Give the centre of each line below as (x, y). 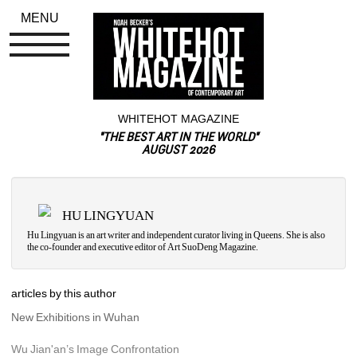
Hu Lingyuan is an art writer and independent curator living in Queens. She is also (177, 235)
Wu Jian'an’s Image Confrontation (96, 349)
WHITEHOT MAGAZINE (178, 118)
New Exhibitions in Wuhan (76, 317)
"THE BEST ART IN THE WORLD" (178, 138)
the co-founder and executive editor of (98, 247)
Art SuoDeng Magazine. (213, 247)
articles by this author (64, 293)
